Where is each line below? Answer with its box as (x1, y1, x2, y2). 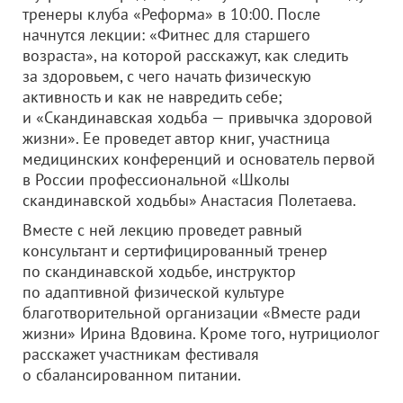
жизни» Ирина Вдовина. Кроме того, (22, 323, 289, 344)
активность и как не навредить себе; (22, 86, 282, 107)
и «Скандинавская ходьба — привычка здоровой (22, 107, 372, 128)
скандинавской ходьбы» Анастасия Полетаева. (22, 190, 356, 210)
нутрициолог (289, 323, 379, 344)
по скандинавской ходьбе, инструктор (22, 261, 296, 282)
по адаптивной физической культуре (22, 282, 284, 302)
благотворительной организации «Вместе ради (22, 302, 361, 323)
